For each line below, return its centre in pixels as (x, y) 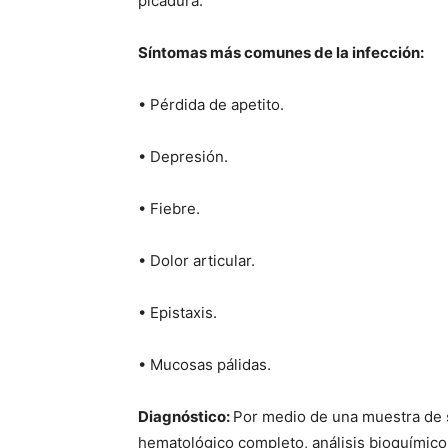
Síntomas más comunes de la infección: (281, 52)
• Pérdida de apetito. (211, 104)
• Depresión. (183, 156)
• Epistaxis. (177, 312)
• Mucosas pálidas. (204, 364)
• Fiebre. (169, 208)
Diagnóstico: (185, 416)
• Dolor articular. (196, 260)
